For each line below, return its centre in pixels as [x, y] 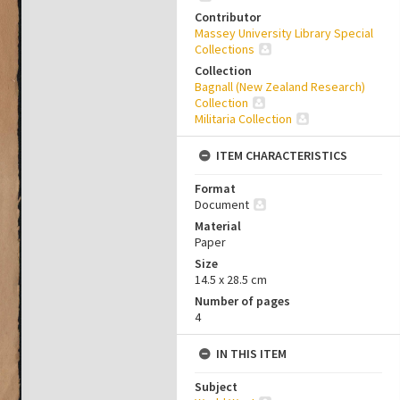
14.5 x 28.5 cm [231, 279]
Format [215, 188]
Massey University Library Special [284, 33]
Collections [225, 49]
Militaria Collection [243, 119]
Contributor [228, 17]
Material [218, 226]
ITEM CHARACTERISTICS [282, 155]
